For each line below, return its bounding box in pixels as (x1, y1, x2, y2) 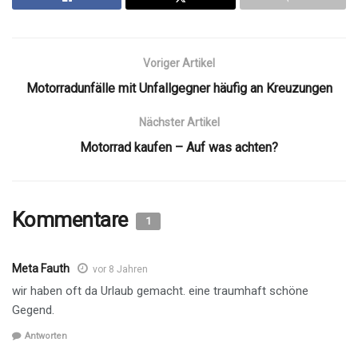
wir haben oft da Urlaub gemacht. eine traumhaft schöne (12, 283, 308, 298)
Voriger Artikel (143, 56, 215, 70)
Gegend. (12, 302, 54, 317)
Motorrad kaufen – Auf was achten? (80, 139, 278, 155)
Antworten (25, 331, 67, 342)
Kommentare (12, 207, 133, 232)
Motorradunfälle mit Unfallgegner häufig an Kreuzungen (26, 80, 332, 96)
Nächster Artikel (138, 115, 220, 129)
